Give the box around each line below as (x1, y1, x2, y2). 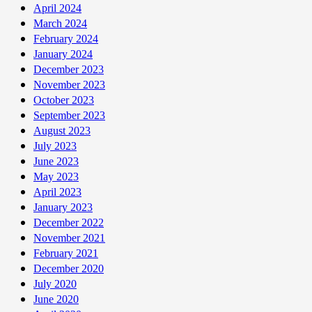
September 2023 (33, 109, 105, 121)
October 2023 (33, 93, 94, 106)
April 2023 (33, 185, 81, 198)
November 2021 (33, 231, 105, 244)
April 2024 (33, 1, 81, 14)
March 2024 (33, 17, 87, 29)
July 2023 (33, 139, 77, 152)
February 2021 (33, 247, 98, 259)
